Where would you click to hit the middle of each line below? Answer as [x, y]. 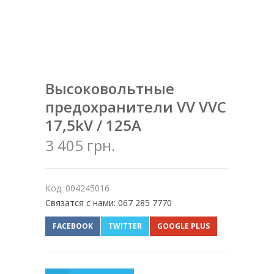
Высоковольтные [110, 89]
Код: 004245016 [77, 188]
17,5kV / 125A [93, 125]
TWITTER [125, 226]
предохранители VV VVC [136, 107]
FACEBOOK [73, 226]
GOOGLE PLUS [183, 226]
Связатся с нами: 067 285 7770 [109, 203]
